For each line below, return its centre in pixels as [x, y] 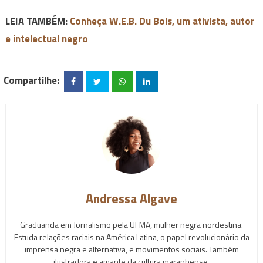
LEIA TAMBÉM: [37, 21]
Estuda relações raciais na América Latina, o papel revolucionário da [131, 237]
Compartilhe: [32, 80]
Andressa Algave [131, 198]
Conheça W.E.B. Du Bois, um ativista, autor [162, 21]
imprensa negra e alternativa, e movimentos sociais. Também [131, 249]
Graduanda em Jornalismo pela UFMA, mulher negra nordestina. [131, 224]
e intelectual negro [46, 39]
